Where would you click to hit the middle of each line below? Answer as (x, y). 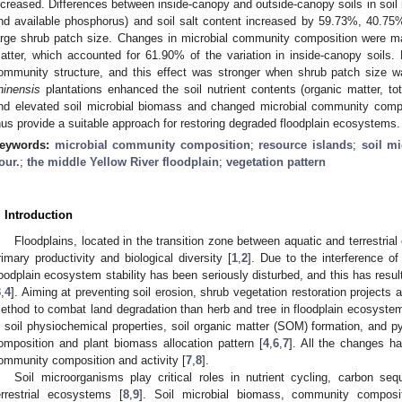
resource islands (306, 144)
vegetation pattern (276, 162)
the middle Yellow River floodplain (123, 162)
